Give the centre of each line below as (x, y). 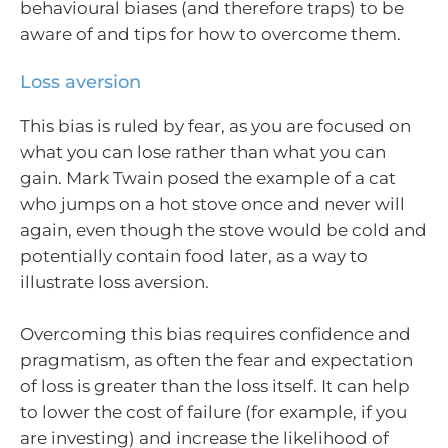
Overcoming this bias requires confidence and (215, 333)
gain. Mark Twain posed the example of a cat (208, 178)
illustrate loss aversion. (114, 282)
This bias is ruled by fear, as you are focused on (215, 126)
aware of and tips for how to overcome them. (210, 33)
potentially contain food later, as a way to (194, 256)
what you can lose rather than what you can (203, 152)
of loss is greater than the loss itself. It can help (215, 385)
